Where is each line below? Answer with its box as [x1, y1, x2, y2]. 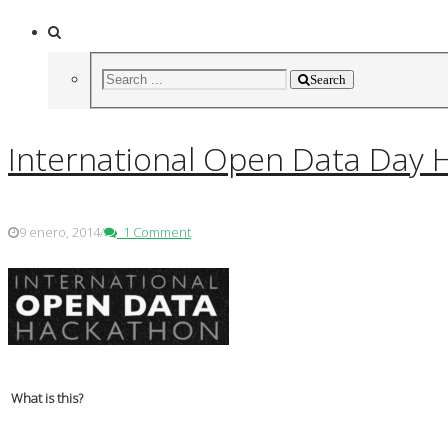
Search [309, 72, 346, 86]
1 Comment [117, 222, 191, 241]
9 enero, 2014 [19, 222, 100, 241]
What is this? [8, 388, 83, 407]
